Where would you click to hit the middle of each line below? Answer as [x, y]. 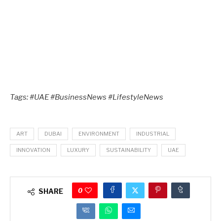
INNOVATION [33, 150]
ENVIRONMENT [99, 134]
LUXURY [78, 150]
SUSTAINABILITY [129, 150]
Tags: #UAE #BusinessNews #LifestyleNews [87, 97]
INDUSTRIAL [153, 134]
